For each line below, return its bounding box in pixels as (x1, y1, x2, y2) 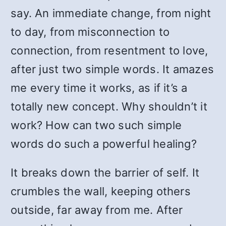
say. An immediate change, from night (11, 7, 211, 20)
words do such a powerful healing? (11, 137, 197, 150)
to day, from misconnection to (11, 25, 170, 38)
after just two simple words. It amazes (11, 63, 214, 76)
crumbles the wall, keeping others (11, 185, 191, 198)
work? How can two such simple (11, 119, 182, 132)
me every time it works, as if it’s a (11, 81, 188, 94)
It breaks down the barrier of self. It (11, 166, 200, 179)
